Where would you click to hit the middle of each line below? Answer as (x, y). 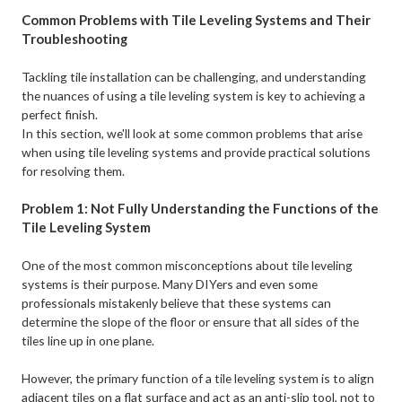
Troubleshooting (75, 39)
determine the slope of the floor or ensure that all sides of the (191, 322)
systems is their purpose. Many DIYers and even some (170, 284)
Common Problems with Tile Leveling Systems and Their (197, 20)
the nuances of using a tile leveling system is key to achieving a (194, 96)
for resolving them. (74, 171)
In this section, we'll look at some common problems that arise (192, 134)
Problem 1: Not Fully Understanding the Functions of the (201, 209)
